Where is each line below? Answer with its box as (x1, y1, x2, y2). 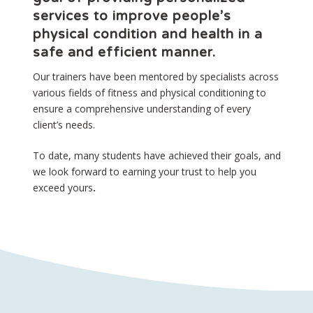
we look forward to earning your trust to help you (32, 165, 256, 178)
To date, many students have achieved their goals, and (32, 149, 281, 162)
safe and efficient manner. (32, 45, 216, 60)
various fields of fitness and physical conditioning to (32, 86, 266, 99)
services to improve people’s (32, 8, 231, 24)
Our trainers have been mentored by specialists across (32, 70, 279, 83)
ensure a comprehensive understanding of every (32, 102, 251, 115)
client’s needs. (32, 118, 95, 131)
